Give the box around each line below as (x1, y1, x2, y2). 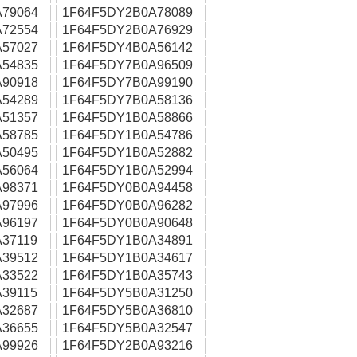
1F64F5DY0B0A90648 (62, 216, 193, 229)
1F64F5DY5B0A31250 (62, 286, 193, 300)
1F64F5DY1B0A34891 (62, 233, 193, 247)
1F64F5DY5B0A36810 (62, 304, 193, 317)
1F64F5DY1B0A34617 (62, 251, 193, 265)
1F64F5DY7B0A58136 (62, 93, 193, 107)
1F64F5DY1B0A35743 (62, 269, 193, 282)
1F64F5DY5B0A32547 (62, 321, 193, 335)
